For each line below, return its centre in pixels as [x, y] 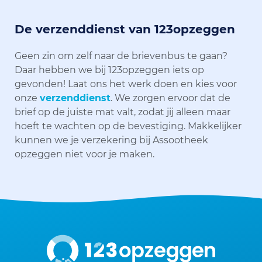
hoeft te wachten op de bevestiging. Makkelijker [128, 126]
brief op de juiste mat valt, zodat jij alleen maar [123, 112]
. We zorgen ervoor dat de [170, 98]
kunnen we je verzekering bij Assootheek [111, 140]
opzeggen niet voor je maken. [85, 154]
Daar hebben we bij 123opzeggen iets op [109, 70]
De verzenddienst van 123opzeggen [125, 29]
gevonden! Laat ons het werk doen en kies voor [126, 84]
